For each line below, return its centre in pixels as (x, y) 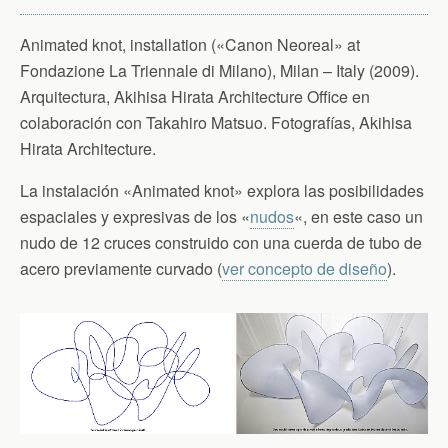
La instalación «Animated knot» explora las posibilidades (222, 191)
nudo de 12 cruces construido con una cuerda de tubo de (221, 243)
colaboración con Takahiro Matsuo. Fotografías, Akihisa (216, 123)
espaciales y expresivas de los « (135, 217)
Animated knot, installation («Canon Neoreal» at (190, 45)
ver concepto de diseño (304, 269)
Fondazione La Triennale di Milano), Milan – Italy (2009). (221, 71)
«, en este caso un (358, 217)
